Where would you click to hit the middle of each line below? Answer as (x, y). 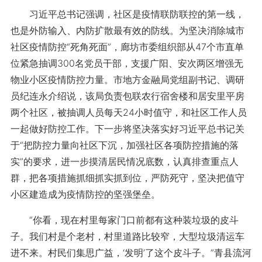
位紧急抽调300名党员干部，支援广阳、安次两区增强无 (127, 63)
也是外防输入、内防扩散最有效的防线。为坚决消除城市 (127, 30)
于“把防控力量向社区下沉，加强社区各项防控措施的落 (124, 145)
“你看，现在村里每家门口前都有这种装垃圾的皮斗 (124, 220)
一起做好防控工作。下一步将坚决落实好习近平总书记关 (127, 129)
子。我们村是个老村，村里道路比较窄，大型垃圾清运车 (127, 236)
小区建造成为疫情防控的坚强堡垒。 (85, 194)
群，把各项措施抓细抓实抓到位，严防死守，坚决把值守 (127, 178)
